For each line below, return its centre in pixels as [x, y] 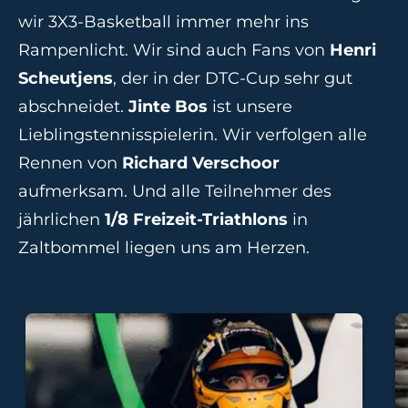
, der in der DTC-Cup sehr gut [233, 79]
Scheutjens [66, 79]
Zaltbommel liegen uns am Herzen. [166, 248]
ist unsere [250, 107]
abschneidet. [73, 107]
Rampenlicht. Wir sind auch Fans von [174, 51]
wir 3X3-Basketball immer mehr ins [163, 22]
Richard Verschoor [201, 163]
